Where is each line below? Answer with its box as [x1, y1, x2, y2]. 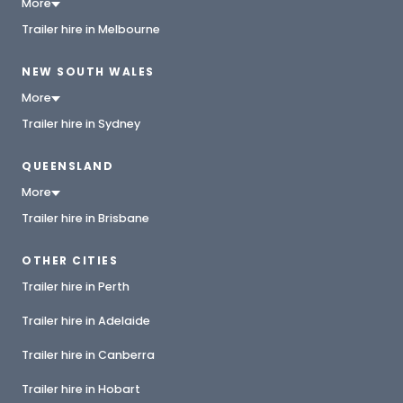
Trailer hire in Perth [22, 279, 130, 294]
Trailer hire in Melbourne [22, 22, 160, 37]
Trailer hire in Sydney [22, 116, 140, 131]
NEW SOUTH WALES [22, 64, 155, 79]
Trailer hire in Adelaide [22, 313, 150, 328]
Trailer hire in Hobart [22, 381, 140, 397]
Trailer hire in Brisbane [22, 210, 149, 226]
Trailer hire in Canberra [22, 347, 155, 363]
